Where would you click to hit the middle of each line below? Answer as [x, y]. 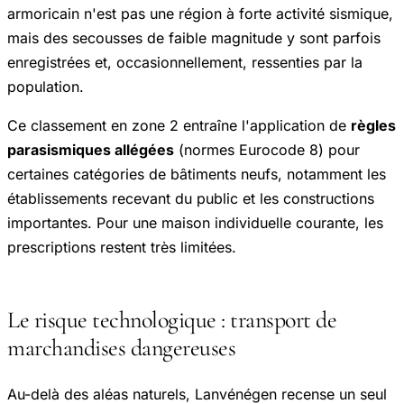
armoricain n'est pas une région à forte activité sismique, [200, 13]
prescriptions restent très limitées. [122, 247]
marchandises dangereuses [121, 347]
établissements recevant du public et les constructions [191, 198]
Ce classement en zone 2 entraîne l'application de [179, 125]
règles [373, 125]
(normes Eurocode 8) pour [267, 149]
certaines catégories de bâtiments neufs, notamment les [197, 174]
